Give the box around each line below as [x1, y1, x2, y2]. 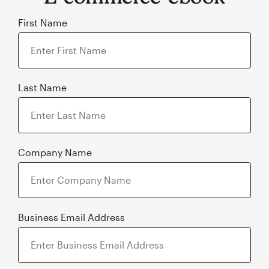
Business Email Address [18, 211, 125, 223]
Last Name [18, 82, 67, 94]
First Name [18, 17, 67, 29]
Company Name [18, 147, 92, 159]
